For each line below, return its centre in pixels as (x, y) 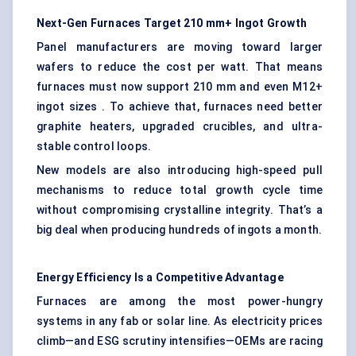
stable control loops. (94, 147)
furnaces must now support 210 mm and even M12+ (180, 87)
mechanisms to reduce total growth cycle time (180, 190)
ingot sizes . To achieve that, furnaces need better (180, 107)
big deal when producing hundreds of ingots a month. (180, 230)
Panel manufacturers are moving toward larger (180, 47)
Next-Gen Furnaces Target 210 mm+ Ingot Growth (172, 23)
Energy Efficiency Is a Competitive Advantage (160, 278)
